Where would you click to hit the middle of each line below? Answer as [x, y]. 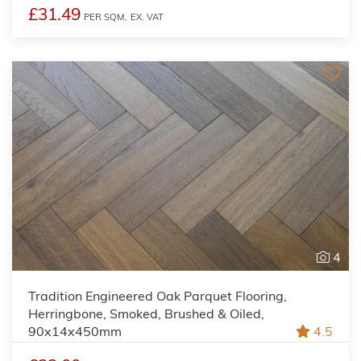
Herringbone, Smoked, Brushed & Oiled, [146, 313]
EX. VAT [147, 17]
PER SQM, [106, 17]
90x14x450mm [75, 331]
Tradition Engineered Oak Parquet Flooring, [158, 295]
